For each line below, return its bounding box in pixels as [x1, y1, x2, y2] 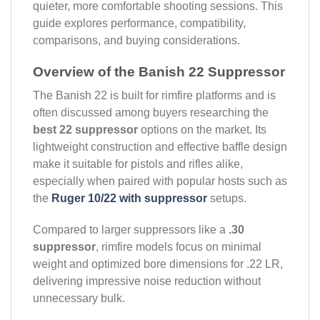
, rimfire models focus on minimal [96, 241, 261, 254]
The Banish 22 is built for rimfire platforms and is [33, 89, 276, 102]
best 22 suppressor [33, 124, 138, 136]
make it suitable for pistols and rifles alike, [33, 158, 243, 171]
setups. [207, 192, 246, 205]
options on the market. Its [138, 124, 266, 136]
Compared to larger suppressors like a [33, 224, 229, 236]
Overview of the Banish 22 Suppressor [33, 64, 285, 79]
